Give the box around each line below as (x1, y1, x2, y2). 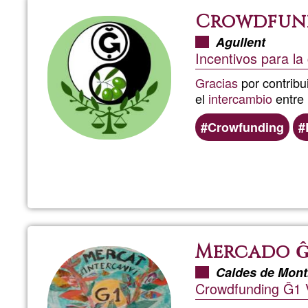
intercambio (208, 89, 272, 107)
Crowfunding (208, 118, 284, 136)
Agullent (216, 32, 265, 51)
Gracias (195, 73, 238, 91)
